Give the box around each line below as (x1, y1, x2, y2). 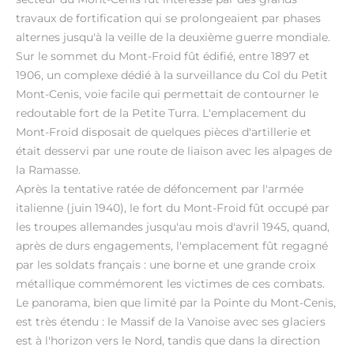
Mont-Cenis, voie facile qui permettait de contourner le (16, 87, 318, 101)
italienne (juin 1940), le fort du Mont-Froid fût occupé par (16, 201, 330, 215)
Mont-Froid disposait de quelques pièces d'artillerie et (16, 125, 311, 139)
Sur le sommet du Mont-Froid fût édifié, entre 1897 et (16, 49, 310, 63)
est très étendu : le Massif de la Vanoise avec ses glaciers (16, 314, 326, 329)
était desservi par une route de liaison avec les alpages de (16, 144, 332, 158)
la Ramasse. (16, 163, 81, 177)
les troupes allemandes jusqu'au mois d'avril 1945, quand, (16, 220, 330, 234)
